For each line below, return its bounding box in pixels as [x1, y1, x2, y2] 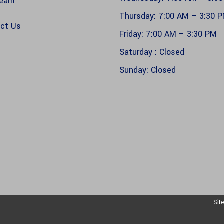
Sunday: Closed [119, 64, 176, 76]
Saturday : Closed [119, 46, 184, 58]
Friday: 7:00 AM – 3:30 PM [119, 28, 217, 40]
